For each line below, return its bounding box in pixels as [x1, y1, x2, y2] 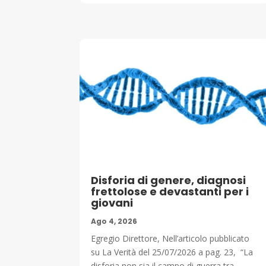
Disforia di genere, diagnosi [91, 173, 246, 188]
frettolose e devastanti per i [91, 184, 249, 199]
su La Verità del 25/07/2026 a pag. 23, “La [91, 246, 254, 258]
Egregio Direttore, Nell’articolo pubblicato [91, 233, 250, 245]
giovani [91, 195, 134, 211]
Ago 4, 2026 [91, 216, 138, 227]
